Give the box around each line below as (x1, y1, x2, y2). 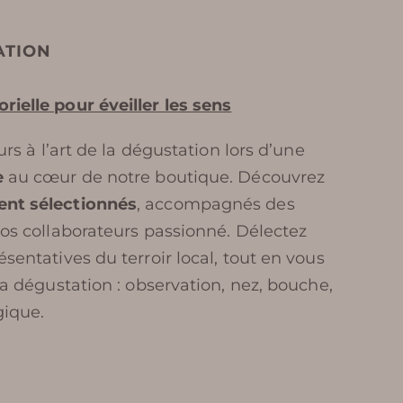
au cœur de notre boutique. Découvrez (3, 167, 326, 188)
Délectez (235, 221, 308, 242)
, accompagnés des (137, 194, 295, 215)
